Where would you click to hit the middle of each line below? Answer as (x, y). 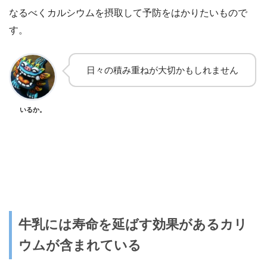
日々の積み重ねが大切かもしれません (162, 70)
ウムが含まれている (80, 246)
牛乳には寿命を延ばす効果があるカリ (133, 225)
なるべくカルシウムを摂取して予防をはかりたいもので (128, 13)
